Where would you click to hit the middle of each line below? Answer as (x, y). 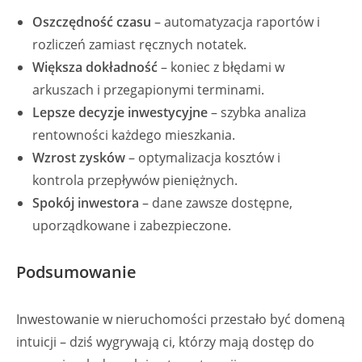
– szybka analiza (257, 112)
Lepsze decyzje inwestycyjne (120, 112)
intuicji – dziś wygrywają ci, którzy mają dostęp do (165, 342)
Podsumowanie (76, 272)
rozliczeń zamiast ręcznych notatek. (139, 44)
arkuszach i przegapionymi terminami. (148, 90)
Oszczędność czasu (92, 22)
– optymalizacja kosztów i (203, 158)
